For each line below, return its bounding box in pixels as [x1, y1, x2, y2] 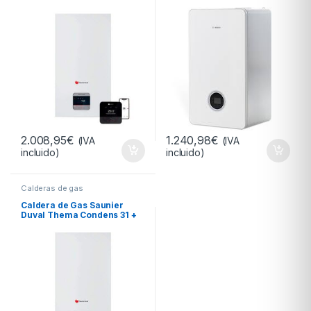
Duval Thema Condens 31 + [20, 210, 137, 221]
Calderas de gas [20, 183, 83, 193]
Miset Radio [20, 219, 72, 230]
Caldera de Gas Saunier [20, 200, 124, 211]
